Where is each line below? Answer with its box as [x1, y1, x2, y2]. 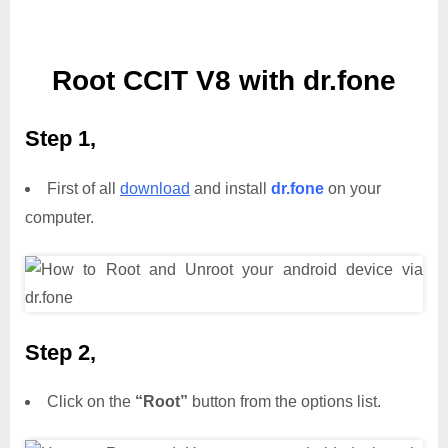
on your [324, 179, 381, 197]
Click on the [47, 393, 135, 411]
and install [190, 179, 271, 197]
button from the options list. [188, 393, 381, 411]
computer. [25, 208, 94, 226]
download [120, 179, 190, 197]
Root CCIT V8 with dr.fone [52, 65, 396, 97]
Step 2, [25, 339, 96, 365]
